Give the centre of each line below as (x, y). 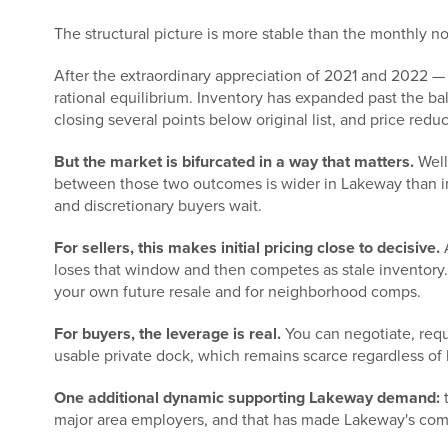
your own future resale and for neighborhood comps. (237, 291)
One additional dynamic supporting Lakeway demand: (247, 397)
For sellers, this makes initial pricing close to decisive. (247, 247)
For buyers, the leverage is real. (167, 333)
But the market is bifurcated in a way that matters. (234, 161)
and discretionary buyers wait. (158, 205)
